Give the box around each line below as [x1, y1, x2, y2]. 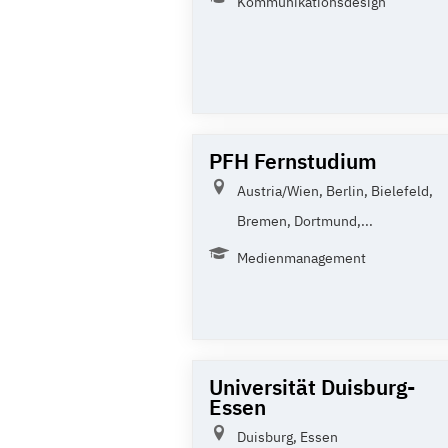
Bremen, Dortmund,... [237, 211, 373, 230]
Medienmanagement [237, 248, 366, 267]
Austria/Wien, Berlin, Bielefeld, [237, 181, 433, 200]
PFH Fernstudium [209, 146, 377, 175]
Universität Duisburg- [209, 372, 415, 401]
